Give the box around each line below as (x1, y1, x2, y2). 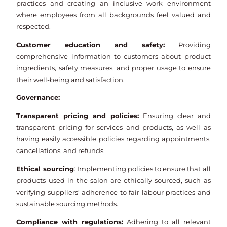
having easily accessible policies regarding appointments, (16, 135, 211, 143)
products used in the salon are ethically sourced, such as (16, 176, 211, 184)
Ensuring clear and (139, 112, 211, 120)
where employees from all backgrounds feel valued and (16, 11, 211, 19)
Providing (164, 41, 211, 49)
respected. (16, 22, 51, 30)
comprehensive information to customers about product (16, 52, 211, 60)
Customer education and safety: (16, 41, 165, 49)
